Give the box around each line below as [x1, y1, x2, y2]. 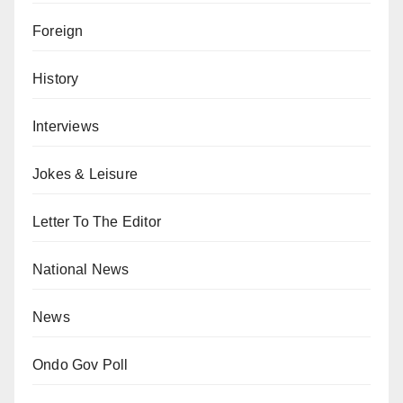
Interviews [32, 119, 99, 135]
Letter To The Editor [32, 214, 161, 230]
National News [32, 262, 130, 278]
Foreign [32, 23, 84, 40]
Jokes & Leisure [32, 166, 138, 183]
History [32, 71, 79, 87]
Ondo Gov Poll [32, 357, 129, 373]
